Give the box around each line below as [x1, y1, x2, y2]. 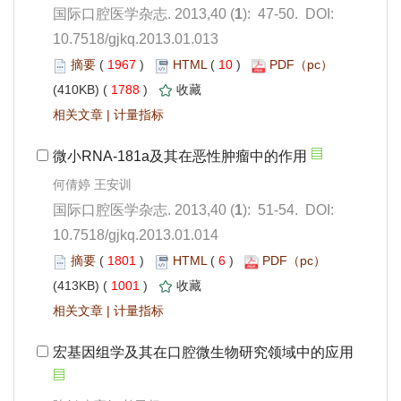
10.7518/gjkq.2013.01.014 [53, 227, 218, 243]
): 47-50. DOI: [243, 6, 334, 22]
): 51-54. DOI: [243, 202, 334, 218]
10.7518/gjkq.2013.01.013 [53, 31, 218, 47]
